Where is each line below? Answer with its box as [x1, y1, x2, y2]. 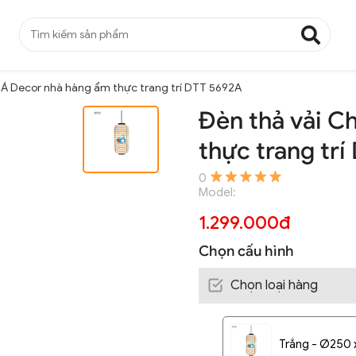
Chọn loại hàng [230, 277, 319, 293]
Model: [199, 184, 237, 199]
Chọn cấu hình [199, 242, 295, 260]
